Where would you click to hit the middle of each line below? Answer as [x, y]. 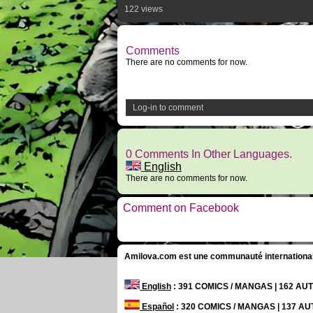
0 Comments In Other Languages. [209, 154]
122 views [144, 9]
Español [157, 307]
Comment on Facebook [181, 208]
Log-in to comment [168, 108]
